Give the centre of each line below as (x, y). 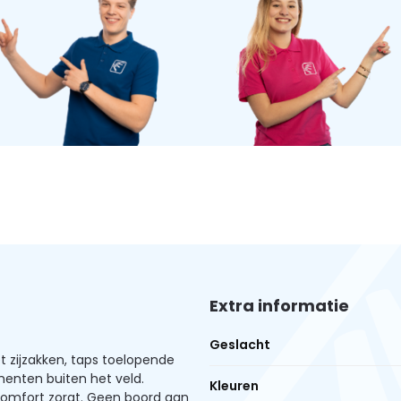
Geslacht (240, 345)
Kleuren (234, 386)
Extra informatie (279, 306)
